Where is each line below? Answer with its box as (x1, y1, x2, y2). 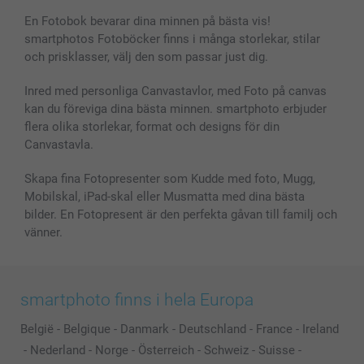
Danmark (120, 321, 169, 336)
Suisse (258, 342, 295, 357)
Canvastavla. (24, 136, 93, 152)
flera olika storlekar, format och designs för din (24, 119, 279, 134)
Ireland (302, 321, 339, 336)
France (256, 321, 292, 336)
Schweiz (204, 342, 249, 357)
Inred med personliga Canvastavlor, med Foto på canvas (24, 83, 327, 98)
